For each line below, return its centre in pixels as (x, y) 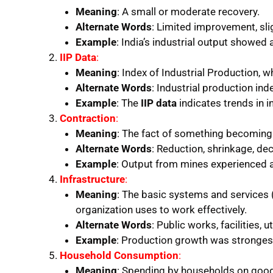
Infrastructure (92, 179)
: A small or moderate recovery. (188, 11)
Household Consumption (119, 255)
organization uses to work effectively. (161, 209)
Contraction (88, 118)
